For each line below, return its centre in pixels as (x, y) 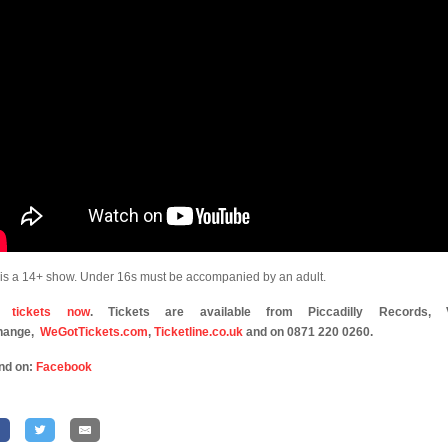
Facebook (64, 367)
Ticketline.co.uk (198, 332)
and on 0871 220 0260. (308, 332)
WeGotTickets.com (94, 332)
